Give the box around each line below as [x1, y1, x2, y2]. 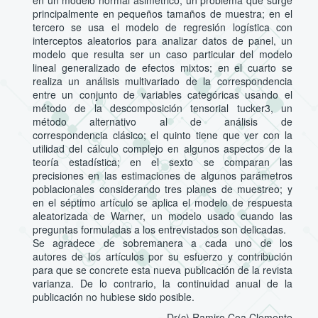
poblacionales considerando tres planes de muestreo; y [32, 181, 292, 196]
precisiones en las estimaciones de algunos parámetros [32, 168, 292, 182]
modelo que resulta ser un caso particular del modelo [32, 46, 292, 61]
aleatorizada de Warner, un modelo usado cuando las [32, 208, 292, 223]
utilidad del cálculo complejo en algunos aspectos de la [32, 141, 292, 155]
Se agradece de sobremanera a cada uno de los [32, 235, 292, 250]
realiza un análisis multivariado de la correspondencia [32, 73, 292, 88]
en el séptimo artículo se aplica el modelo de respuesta [32, 194, 292, 209]
